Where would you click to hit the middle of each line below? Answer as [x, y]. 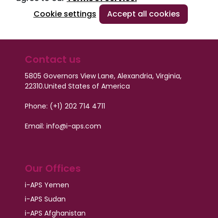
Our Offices [53, 168]
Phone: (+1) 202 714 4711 [65, 106]
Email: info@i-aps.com [63, 126]
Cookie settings [65, 14]
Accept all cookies [143, 14]
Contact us [53, 59]
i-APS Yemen [47, 185]
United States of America [87, 86]
